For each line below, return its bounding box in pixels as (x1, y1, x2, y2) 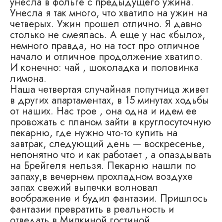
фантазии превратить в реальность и (10, 202, 174, 217)
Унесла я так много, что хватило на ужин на (10, 5, 208, 21)
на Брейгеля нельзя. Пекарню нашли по (10, 158, 196, 173)
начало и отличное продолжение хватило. (10, 49, 203, 64)
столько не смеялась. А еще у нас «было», (10, 27, 205, 43)
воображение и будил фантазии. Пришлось (10, 191, 208, 206)
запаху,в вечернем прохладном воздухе (10, 169, 193, 184)
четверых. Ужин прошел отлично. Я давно (10, 16, 202, 32)
